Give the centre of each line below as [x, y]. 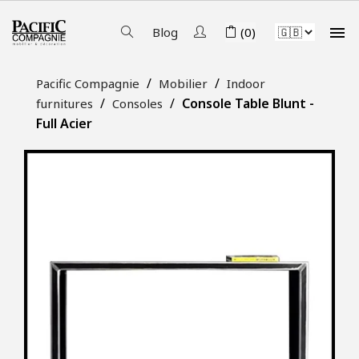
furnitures [65, 103]
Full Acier [64, 123]
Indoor [246, 83]
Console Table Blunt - [248, 103]
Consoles [137, 103]
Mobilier [183, 83]
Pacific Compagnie [88, 83]
